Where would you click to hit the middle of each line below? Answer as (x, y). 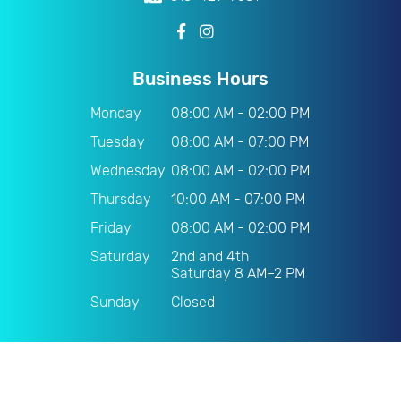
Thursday (121, 199)
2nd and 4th (210, 256)
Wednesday (128, 170)
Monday (116, 113)
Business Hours (200, 78)
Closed (193, 302)
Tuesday (118, 141)
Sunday (115, 302)
